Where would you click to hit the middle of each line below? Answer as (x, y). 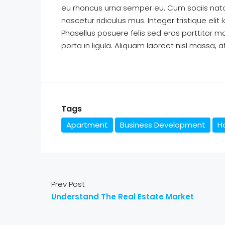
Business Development (163, 125)
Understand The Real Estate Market (123, 196)
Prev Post (68, 184)
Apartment (87, 125)
